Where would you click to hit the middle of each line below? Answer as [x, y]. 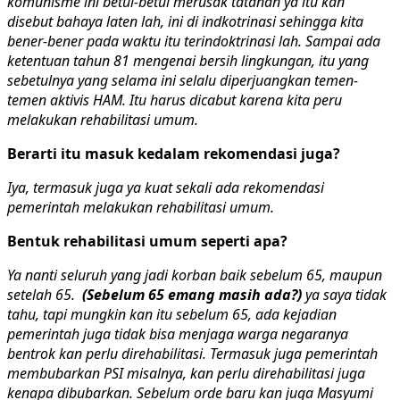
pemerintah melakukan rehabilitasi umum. [141, 207]
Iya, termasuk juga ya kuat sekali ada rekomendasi [166, 187]
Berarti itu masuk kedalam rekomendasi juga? [174, 153]
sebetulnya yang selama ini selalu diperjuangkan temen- [183, 80]
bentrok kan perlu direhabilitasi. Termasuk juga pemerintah [192, 353]
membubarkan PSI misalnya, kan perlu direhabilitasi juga [186, 373]
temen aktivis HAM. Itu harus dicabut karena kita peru [175, 100]
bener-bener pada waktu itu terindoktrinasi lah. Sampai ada [194, 41]
